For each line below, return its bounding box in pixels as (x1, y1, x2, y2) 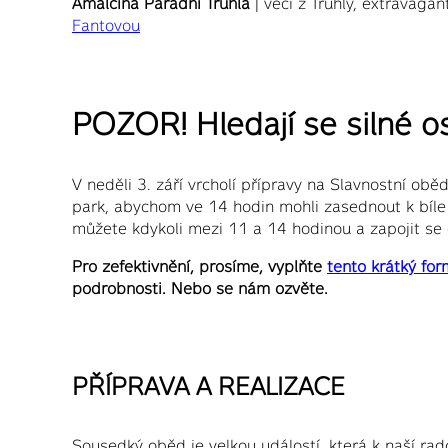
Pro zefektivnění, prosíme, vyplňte (72, 257, 327, 276)
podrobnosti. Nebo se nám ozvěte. (72, 279, 328, 298)
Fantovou (72, 15, 140, 34)
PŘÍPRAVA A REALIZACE (72, 371, 345, 400)
